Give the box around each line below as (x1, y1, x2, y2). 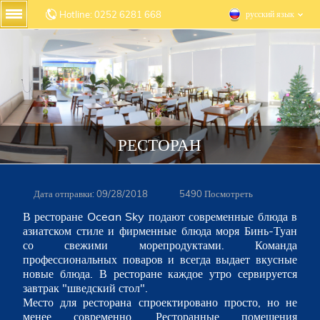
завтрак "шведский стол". (23, 281, 148, 295)
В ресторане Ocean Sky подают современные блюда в (23, 209, 297, 224)
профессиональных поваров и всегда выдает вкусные (23, 252, 297, 266)
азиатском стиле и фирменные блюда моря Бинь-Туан (23, 224, 297, 238)
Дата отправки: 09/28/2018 (34, 188, 148, 199)
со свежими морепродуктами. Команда (23, 238, 297, 252)
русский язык (246, 9, 294, 19)
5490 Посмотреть (179, 188, 253, 199)
